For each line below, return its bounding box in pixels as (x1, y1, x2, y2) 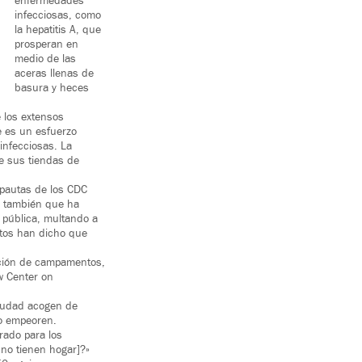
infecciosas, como (15, 8, 101, 23)
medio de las (15, 52, 76, 67)
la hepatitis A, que (15, 23, 101, 38)
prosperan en (15, 37, 78, 53)
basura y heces (15, 81, 89, 96)
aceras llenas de (15, 66, 94, 82)
